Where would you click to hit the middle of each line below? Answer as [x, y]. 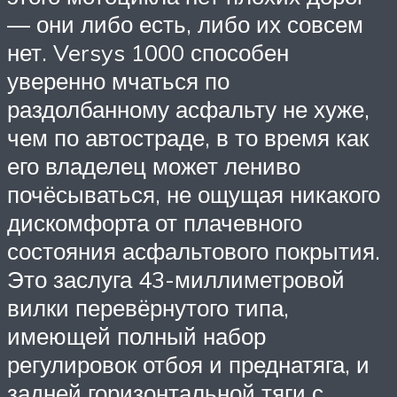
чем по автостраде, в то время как [188, 137]
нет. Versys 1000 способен [148, 52]
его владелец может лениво [154, 165]
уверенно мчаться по [118, 80]
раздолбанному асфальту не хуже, [188, 109]
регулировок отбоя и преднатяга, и [188, 364]
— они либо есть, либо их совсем [185, 23]
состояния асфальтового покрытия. [194, 250]
